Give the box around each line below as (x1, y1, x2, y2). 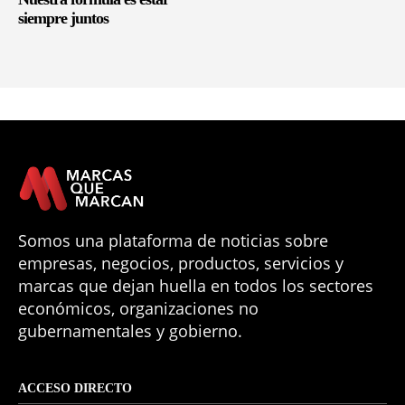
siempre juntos (18, 8, 108, 27)
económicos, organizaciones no (18, 297, 259, 319)
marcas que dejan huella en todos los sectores (18, 274, 373, 297)
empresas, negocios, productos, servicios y (18, 251, 344, 274)
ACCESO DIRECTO (18, 381, 132, 395)
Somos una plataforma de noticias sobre (18, 229, 328, 251)
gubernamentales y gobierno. (18, 319, 242, 342)
